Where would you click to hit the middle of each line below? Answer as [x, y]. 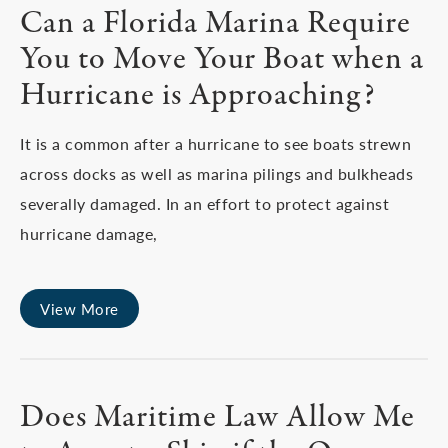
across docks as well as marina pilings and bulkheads [216, 173]
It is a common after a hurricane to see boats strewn [215, 143]
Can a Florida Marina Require [215, 24]
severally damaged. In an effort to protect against [204, 203]
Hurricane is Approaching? [198, 96]
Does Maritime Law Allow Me [217, 418]
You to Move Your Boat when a [222, 60]
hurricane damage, [89, 233]
